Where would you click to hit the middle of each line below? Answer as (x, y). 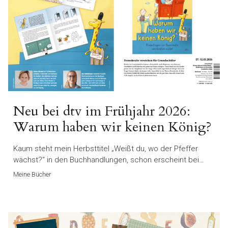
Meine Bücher (32, 174)
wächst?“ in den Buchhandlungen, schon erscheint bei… (109, 160)
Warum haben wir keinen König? (112, 127)
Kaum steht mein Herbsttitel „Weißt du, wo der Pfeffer (106, 148)
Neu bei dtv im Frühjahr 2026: (102, 111)
